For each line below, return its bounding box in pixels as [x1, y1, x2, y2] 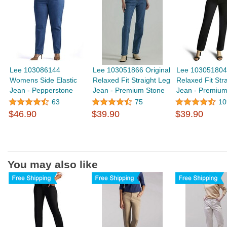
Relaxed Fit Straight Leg [93, 76, 171, 85]
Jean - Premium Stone [93, 86, 165, 95]
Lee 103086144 [10, 66, 61, 74]
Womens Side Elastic [10, 76, 78, 85]
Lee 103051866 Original [93, 66, 171, 74]
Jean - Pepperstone [10, 86, 73, 95]
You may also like [8, 159, 98, 171]
